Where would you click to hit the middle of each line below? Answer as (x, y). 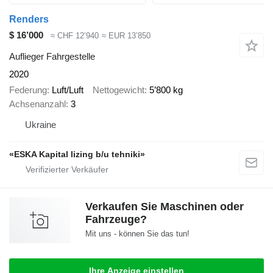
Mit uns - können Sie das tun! (137, 234)
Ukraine (41, 125)
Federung (28, 90)
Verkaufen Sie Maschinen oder (165, 207)
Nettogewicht (119, 90)
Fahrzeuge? (116, 220)
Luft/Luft (68, 90)
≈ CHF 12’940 (75, 36)
